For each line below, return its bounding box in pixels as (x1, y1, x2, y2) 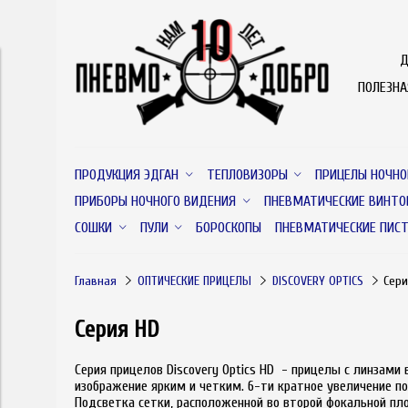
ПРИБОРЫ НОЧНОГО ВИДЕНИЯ (75, 192, 236, 209)
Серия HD (75, 315, 159, 343)
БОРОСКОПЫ (196, 219, 262, 236)
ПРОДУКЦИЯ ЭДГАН (75, 166, 178, 183)
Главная (75, 272, 117, 289)
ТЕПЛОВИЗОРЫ (206, 166, 288, 183)
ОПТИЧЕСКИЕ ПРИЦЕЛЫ (137, 272, 251, 289)
